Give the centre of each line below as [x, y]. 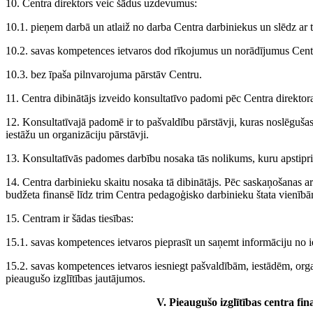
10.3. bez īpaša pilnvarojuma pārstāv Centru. [104, 75]
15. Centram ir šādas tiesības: [70, 219]
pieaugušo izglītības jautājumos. [75, 279]
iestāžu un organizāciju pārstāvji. [77, 135]
